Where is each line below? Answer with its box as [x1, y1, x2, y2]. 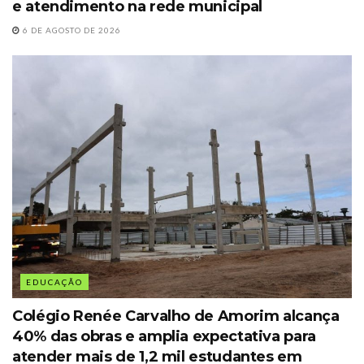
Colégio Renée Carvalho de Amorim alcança [12, 306, 340, 325]
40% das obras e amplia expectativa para [12, 327, 316, 345]
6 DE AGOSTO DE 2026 [20, 24, 121, 35]
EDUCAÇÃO [26, 276, 83, 287]
